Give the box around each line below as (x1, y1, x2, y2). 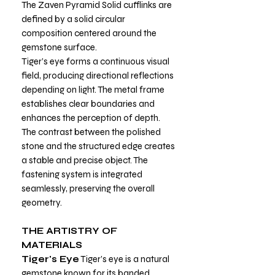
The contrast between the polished (21, 126, 161, 137)
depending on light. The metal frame (21, 83, 165, 95)
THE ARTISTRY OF (21, 225, 117, 236)
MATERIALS (21, 239, 82, 250)
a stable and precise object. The (21, 154, 148, 166)
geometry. (21, 196, 62, 208)
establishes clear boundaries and (21, 98, 155, 109)
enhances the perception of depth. (21, 112, 160, 123)
